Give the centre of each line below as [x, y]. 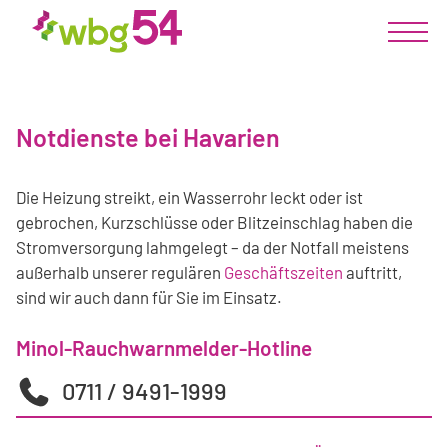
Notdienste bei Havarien [148, 137]
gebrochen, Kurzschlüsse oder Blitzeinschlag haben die [214, 222]
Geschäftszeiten [283, 272]
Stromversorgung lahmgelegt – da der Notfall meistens [212, 247]
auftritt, [372, 272]
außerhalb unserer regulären [120, 272]
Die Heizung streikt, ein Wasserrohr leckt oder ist [189, 197]
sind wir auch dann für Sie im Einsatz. [149, 297]
